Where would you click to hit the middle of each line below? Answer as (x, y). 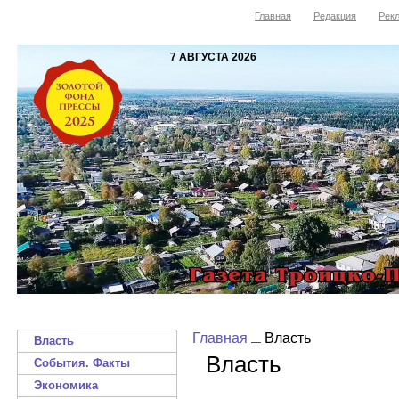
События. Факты (82, 363)
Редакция (335, 16)
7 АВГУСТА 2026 (213, 57)
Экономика (66, 385)
